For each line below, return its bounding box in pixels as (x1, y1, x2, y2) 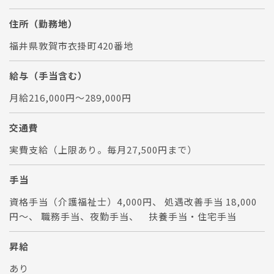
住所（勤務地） (9, 17, 78, 30)
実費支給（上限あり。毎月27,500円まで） (9, 143, 197, 156)
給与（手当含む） (9, 68, 87, 82)
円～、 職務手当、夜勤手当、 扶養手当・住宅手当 (9, 209, 237, 223)
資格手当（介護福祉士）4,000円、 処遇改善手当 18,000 (9, 194, 257, 208)
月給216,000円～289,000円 (9, 91, 131, 104)
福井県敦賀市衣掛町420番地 (9, 39, 133, 52)
